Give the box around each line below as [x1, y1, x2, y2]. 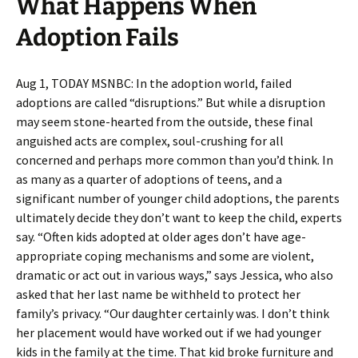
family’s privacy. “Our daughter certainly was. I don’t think [16, 305, 329, 321]
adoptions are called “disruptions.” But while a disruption [16, 94, 325, 110]
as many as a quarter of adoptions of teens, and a [16, 171, 282, 187]
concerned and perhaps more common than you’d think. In [16, 152, 333, 168]
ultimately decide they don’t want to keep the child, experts [16, 209, 342, 225]
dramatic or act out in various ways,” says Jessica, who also [16, 267, 333, 283]
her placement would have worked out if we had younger [16, 324, 321, 340]
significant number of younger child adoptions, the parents [16, 190, 340, 206]
